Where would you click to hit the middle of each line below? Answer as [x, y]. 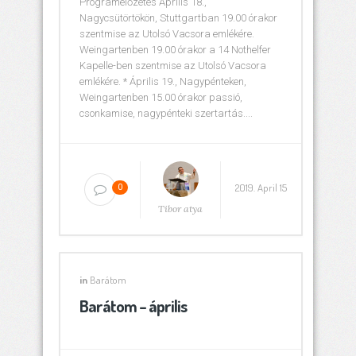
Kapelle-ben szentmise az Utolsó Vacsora [173, 66]
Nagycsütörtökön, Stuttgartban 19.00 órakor [178, 18]
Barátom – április [133, 306]
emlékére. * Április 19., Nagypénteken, [163, 81]
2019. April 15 [261, 188]
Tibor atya [181, 209]
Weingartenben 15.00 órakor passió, [161, 97]
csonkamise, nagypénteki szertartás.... [166, 113]
